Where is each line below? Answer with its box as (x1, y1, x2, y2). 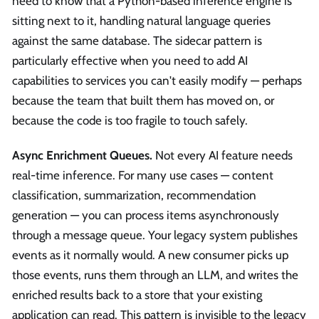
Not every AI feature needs (152, 148, 293, 163)
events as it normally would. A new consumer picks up (12, 248, 288, 263)
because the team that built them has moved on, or (12, 93, 274, 108)
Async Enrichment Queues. (12, 148, 152, 163)
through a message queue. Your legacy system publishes (12, 228, 298, 243)
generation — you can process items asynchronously (12, 208, 279, 223)
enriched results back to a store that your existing (12, 288, 262, 303)
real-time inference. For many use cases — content (12, 168, 273, 183)
